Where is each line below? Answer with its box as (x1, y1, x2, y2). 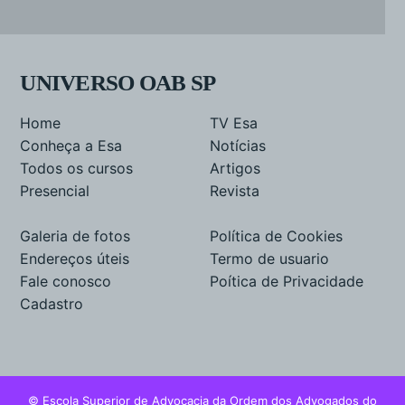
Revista (210, 181, 260, 200)
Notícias (210, 136, 267, 155)
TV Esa (210, 113, 259, 132)
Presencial (20, 181, 90, 200)
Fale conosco (20, 271, 112, 290)
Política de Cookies (210, 226, 344, 245)
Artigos (210, 158, 261, 177)
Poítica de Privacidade (210, 271, 364, 290)
